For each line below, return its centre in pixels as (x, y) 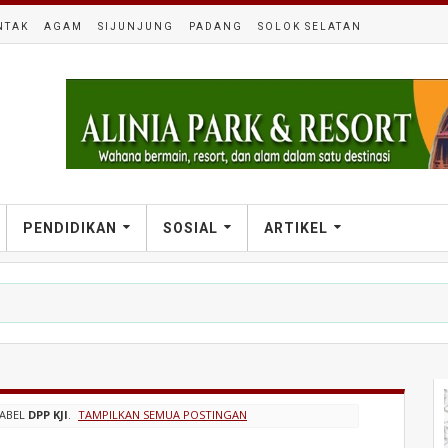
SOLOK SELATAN (310, 26)
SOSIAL (190, 228)
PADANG (216, 26)
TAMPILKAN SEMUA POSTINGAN (163, 415)
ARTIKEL (296, 228)
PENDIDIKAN (70, 228)
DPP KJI (47, 415)
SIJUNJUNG (136, 26)
